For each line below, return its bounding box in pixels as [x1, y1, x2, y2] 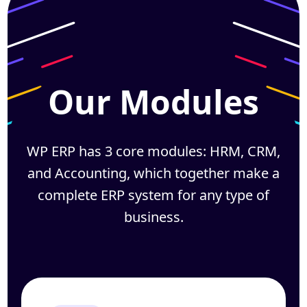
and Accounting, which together [27, 164, 230, 182]
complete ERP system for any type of [38, 186, 269, 204]
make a [230, 164, 280, 182]
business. [123, 208, 184, 226]
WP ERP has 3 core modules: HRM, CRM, [27, 142, 280, 160]
